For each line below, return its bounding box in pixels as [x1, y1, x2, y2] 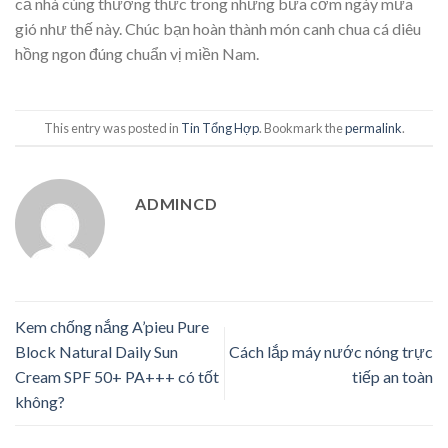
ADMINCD [135, 194, 218, 214]
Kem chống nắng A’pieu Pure [15, 316, 209, 336]
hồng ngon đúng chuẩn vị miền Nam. [15, 43, 259, 63]
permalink [344, 119, 402, 136]
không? [15, 391, 65, 411]
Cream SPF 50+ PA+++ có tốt [15, 366, 219, 386]
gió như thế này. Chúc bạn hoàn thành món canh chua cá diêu [15, 18, 421, 38]
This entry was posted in [43, 119, 181, 136]
